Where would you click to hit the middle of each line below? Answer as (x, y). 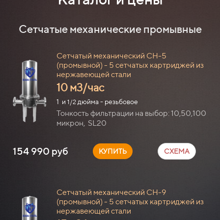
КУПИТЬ (113, 151)
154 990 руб (41, 151)
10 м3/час (80, 87)
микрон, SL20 (82, 123)
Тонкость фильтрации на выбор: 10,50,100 (131, 113)
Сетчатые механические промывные (110, 29)
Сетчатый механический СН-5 (111, 55)
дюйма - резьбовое (107, 101)
